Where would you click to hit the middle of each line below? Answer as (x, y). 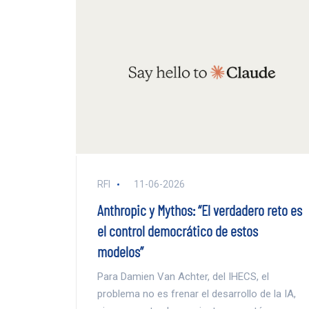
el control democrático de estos (177, 230)
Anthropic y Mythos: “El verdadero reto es (199, 209)
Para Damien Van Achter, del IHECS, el (183, 276)
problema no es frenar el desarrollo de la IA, (196, 293)
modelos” (120, 251)
